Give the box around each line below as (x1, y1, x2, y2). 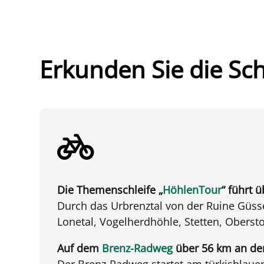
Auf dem (57, 240, 103, 255)
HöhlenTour (163, 182, 222, 197)
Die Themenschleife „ (57, 182, 163, 197)
